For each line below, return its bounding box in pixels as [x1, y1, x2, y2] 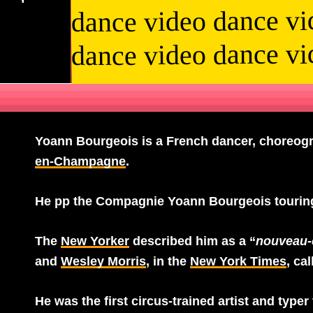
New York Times [190, 254, 286, 268]
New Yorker [61, 234, 129, 248]
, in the [146, 254, 190, 268]
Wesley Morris [61, 254, 146, 268]
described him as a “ [129, 234, 256, 248]
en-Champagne [35, 154, 126, 168]
